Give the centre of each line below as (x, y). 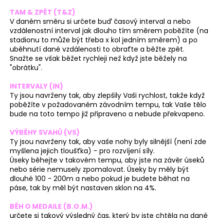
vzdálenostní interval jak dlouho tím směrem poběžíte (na (109, 31)
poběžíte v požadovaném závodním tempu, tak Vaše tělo (108, 105)
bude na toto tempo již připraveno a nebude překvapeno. (107, 114)
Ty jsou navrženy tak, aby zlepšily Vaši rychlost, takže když (107, 96)
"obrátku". (26, 68)
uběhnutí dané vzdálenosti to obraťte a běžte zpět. (97, 49)
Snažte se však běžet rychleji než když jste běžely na (98, 59)
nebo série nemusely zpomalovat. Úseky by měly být (99, 170)
